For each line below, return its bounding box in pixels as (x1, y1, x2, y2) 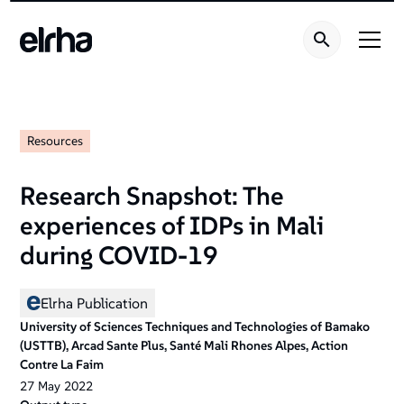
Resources (27, 133, 84, 149)
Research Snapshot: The (20, 180, 285, 212)
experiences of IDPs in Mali (20, 210, 325, 242)
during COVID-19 (20, 240, 219, 271)
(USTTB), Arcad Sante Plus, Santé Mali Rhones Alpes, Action (20, 337, 349, 353)
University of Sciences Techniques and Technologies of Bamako (20, 318, 371, 335)
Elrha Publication (41, 294, 149, 312)
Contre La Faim (20, 356, 105, 372)
